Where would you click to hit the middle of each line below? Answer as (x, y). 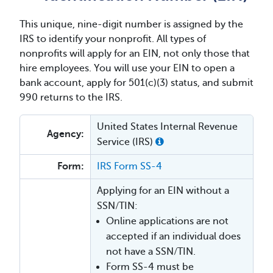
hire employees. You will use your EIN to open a (127, 69)
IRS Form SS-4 (129, 167)
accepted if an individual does (173, 237)
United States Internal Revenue (167, 127)
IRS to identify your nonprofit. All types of (113, 39)
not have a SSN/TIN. (151, 252)
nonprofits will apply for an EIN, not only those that (135, 54)
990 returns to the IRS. (71, 98)
